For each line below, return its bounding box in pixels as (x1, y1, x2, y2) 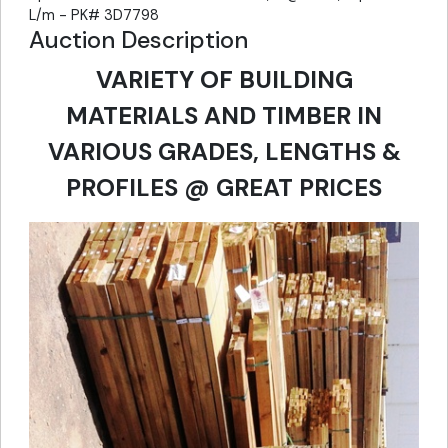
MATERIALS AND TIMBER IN (66, 100, 382, 132)
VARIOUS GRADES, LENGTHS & (47, 136, 401, 168)
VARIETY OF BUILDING (95, 64, 353, 96)
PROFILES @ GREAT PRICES (66, 172, 382, 204)
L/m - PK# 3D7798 (29, 6, 159, 25)
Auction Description (29, 25, 248, 56)
